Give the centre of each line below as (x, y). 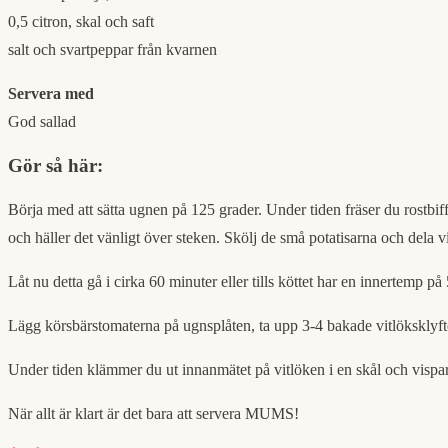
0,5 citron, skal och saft (81, 22)
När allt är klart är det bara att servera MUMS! (153, 413)
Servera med (51, 94)
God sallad (42, 122)
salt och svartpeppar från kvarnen (112, 50)
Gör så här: (55, 165)
